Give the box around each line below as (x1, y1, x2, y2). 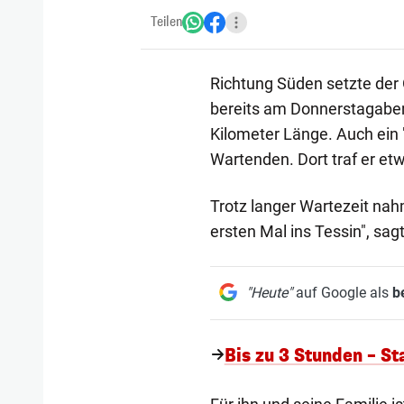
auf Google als (291, 283, 392, 301)
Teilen (151, 13, 182, 31)
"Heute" (245, 283, 292, 301)
